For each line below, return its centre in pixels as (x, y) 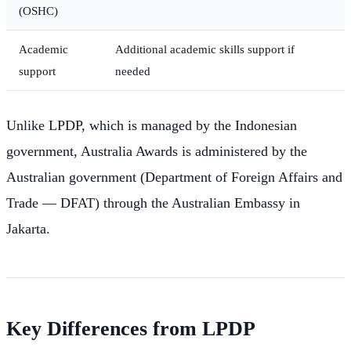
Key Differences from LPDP (131, 329)
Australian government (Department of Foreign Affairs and (174, 177)
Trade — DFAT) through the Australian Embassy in (153, 203)
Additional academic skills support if (205, 49)
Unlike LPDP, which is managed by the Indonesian (152, 126)
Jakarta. (28, 229)
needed (133, 71)
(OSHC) (38, 11)
